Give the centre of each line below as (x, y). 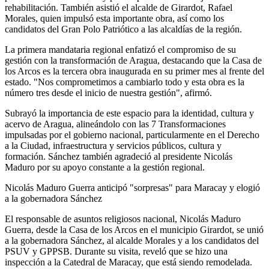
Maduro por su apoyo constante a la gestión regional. (105, 168)
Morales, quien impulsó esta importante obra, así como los (114, 19)
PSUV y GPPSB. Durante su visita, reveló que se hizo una (116, 252)
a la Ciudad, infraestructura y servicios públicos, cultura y (113, 146)
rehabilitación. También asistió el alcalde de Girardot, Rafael (119, 8)
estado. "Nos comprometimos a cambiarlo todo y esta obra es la (125, 82)
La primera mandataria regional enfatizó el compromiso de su (120, 50)
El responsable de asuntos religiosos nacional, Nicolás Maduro (123, 219)
